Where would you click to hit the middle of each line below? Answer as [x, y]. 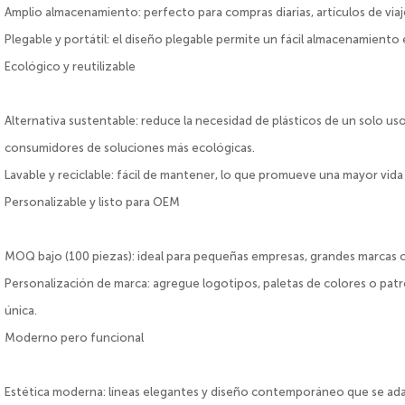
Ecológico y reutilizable [71, 67]
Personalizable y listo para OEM [93, 202]
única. [21, 311]
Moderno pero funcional [75, 338]
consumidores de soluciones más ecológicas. [130, 148]
